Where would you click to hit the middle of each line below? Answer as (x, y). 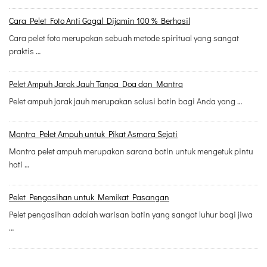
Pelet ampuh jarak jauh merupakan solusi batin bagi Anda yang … (125, 101)
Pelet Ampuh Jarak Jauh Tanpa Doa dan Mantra (96, 84)
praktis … (25, 51)
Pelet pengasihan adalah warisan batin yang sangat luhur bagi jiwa (131, 215)
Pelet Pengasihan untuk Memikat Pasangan (89, 197)
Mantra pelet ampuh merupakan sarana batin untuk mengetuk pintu (131, 151)
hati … (19, 164)
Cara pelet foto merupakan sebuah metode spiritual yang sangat (124, 38)
